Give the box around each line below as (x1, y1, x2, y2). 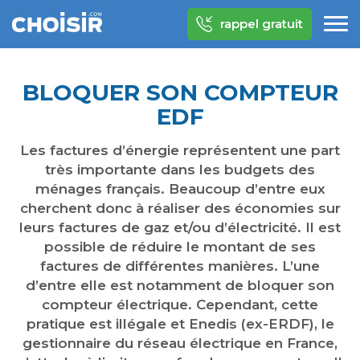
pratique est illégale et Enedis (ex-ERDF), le (26, 316, 334, 332)
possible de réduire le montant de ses (44, 239, 316, 255)
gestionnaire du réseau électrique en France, (22, 335, 337, 351)
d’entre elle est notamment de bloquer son (26, 277, 334, 293)
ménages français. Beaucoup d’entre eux (35, 181, 325, 197)
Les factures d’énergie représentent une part (20, 142, 340, 158)
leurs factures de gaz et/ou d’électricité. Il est (19, 219, 341, 235)
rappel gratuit (220, 16, 303, 31)
